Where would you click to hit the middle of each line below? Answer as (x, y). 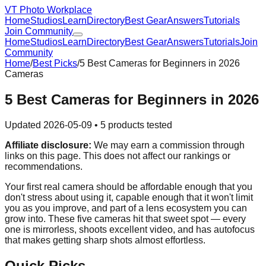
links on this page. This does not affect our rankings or (118, 156)
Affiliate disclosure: (48, 145)
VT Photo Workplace (48, 10)
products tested (139, 125)
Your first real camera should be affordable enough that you (129, 186)
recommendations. (44, 166)
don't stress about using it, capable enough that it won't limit (129, 197)
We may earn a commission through (168, 145)
